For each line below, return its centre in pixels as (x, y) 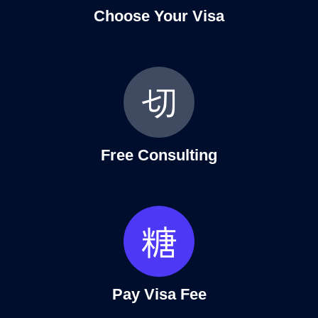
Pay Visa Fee (159, 294)
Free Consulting (159, 155)
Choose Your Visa (159, 16)
